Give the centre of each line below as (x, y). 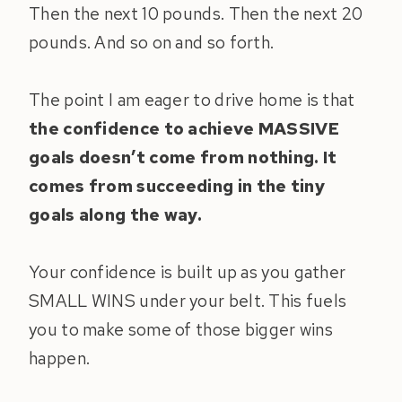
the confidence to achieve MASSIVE (184, 129)
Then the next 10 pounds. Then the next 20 (196, 14)
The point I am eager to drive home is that (192, 100)
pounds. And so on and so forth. (152, 43)
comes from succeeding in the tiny (177, 187)
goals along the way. (116, 215)
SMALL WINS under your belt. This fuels (188, 301)
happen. (60, 359)
